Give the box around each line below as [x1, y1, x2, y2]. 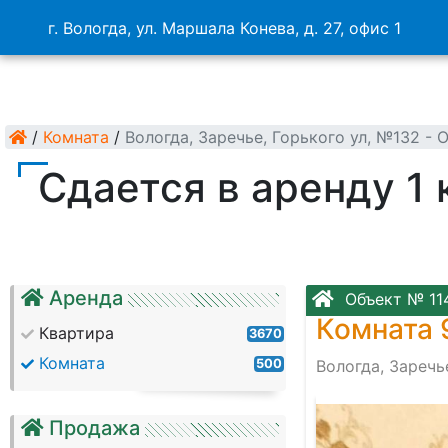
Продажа [49, 416, 140, 440]
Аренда [49, 286, 123, 310]
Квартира [39, 323, 114, 343]
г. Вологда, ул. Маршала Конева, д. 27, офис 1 [47, 17, 401, 38]
